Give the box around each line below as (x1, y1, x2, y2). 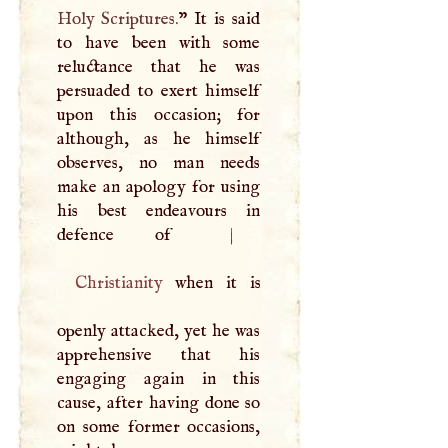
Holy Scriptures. (57, 7, 179, 30)
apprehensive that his (57, 343, 261, 366)
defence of (57, 223, 213, 246)
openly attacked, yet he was (57, 319, 261, 342)
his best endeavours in (57, 199, 261, 222)
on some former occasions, (57, 415, 261, 438)
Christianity (74, 271, 163, 294)
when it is (162, 271, 261, 294)
